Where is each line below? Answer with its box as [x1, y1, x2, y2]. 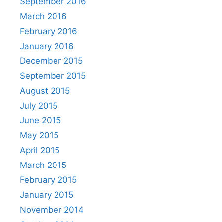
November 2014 [20, 204, 84, 215]
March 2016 [20, 11, 67, 21]
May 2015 [20, 130, 58, 140]
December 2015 [20, 55, 83, 66]
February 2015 [20, 174, 77, 185]
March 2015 [20, 160, 66, 170]
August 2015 [20, 85, 70, 96]
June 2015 [20, 115, 61, 125]
